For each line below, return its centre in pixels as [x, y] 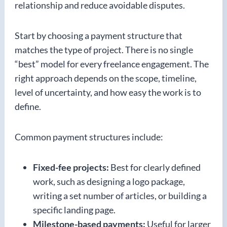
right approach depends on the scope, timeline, [106, 78]
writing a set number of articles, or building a [120, 195]
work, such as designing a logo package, [109, 181]
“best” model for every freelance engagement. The [112, 64]
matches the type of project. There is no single [104, 49]
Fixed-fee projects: [71, 167]
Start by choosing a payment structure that [99, 35]
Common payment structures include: [89, 137]
